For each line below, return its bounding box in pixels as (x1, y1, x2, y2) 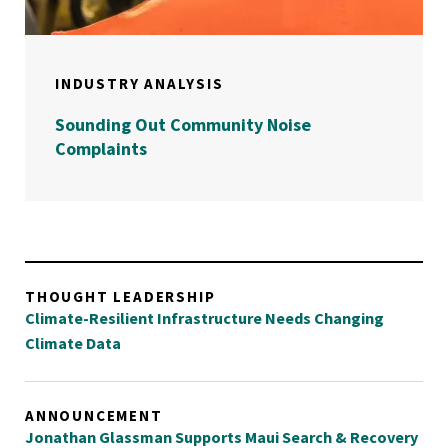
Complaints (55, 137, 147, 160)
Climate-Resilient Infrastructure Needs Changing (25, 308, 384, 328)
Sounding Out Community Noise (55, 113, 311, 136)
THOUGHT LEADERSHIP (25, 287, 216, 306)
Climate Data (25, 333, 121, 353)
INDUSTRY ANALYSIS (55, 74, 224, 93)
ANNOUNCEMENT (25, 406, 163, 425)
